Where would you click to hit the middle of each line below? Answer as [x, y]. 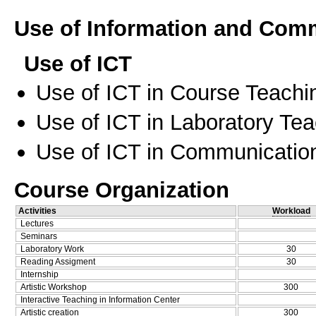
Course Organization [122, 190]
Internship [39, 275]
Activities [37, 211]
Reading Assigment [58, 262]
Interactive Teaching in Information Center [100, 300]
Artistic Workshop [54, 287]
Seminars [39, 237]
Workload [291, 211]
